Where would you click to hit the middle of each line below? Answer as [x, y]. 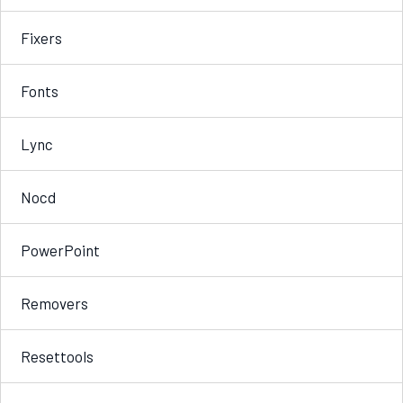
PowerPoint [60, 250]
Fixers [41, 37]
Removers [54, 303]
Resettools [57, 356]
